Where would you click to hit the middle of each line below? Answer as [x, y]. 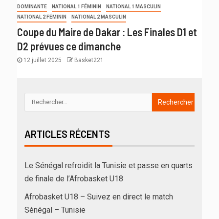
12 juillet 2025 [43, 60]
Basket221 [89, 60]
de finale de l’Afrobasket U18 [74, 178]
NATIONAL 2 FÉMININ [42, 17]
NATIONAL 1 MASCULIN [133, 6]
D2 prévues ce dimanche [69, 46]
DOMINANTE [32, 6]
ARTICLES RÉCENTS [67, 134]
